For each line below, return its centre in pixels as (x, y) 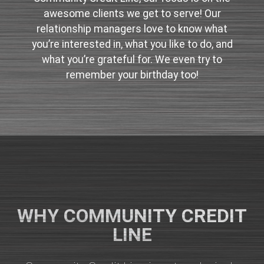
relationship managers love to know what (132, 29)
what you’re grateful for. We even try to (132, 60)
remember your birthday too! (132, 75)
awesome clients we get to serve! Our (132, 14)
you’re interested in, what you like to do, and (132, 44)
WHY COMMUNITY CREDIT (132, 216)
